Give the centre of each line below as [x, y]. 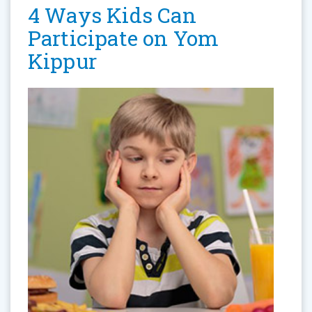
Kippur [62, 61]
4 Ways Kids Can [112, 15]
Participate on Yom [123, 38]
